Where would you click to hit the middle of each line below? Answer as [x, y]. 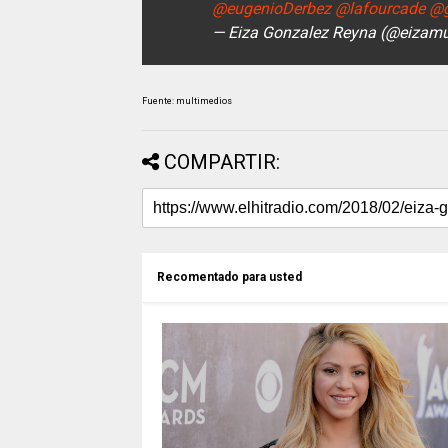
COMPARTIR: [222, 162]
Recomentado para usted [229, 277]
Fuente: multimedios [187, 101]
